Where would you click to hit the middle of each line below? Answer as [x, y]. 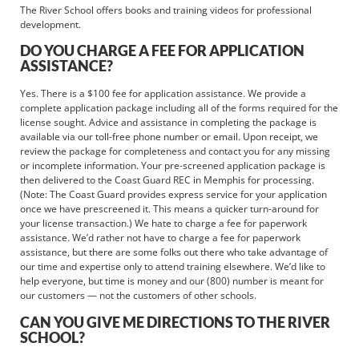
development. [50, 24]
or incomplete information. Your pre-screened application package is [173, 166]
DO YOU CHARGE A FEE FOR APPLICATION [162, 51]
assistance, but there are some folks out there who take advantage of [174, 252]
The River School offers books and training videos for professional [166, 10]
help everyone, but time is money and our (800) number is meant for [172, 281]
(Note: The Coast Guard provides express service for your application [173, 195]
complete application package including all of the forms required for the [179, 108]
